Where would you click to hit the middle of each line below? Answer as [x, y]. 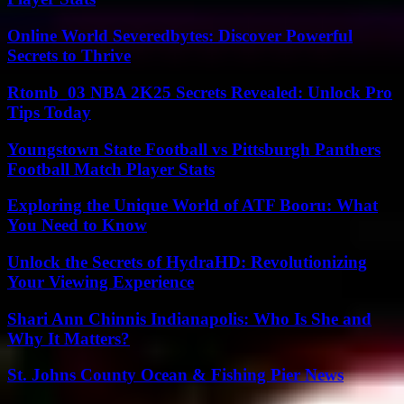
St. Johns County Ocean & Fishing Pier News [175, 375]
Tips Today [49, 112]
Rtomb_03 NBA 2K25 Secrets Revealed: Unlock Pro [200, 92]
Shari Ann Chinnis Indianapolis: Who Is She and [189, 318]
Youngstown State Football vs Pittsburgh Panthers [194, 149]
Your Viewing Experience [101, 282]
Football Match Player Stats [111, 169]
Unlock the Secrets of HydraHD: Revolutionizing [187, 262]
